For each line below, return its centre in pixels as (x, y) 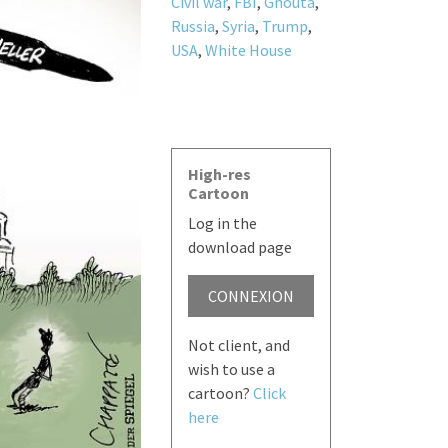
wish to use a (231, 368)
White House (248, 49)
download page (239, 246)
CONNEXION (250, 295)
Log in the (222, 222)
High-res (219, 173)
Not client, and (238, 344)
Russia (192, 25)
